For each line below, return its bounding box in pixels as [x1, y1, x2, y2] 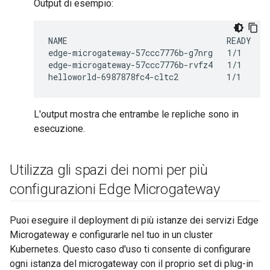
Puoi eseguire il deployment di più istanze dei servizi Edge [10, 215, 259, 226]
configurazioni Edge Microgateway [10, 181, 220, 198]
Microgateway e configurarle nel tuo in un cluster [10, 229, 213, 240]
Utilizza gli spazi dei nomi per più [10, 162, 208, 178]
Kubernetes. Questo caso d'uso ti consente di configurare [10, 243, 251, 255]
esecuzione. [34, 123, 85, 134]
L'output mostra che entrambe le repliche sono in [34, 108, 239, 120]
